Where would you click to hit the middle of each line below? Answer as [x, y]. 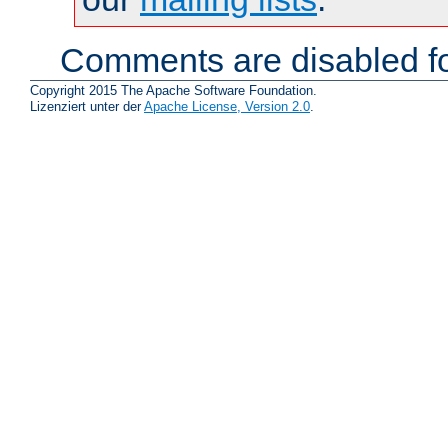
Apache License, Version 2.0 [227, 107]
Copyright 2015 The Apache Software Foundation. [173, 91]
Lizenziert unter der [87, 107]
